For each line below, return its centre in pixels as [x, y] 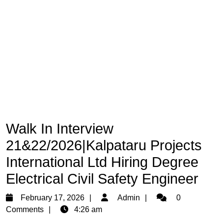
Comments [25, 209]
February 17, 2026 [53, 198]
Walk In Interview [60, 129]
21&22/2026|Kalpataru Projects [104, 145]
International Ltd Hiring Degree [102, 162]
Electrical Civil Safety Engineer [102, 179]
